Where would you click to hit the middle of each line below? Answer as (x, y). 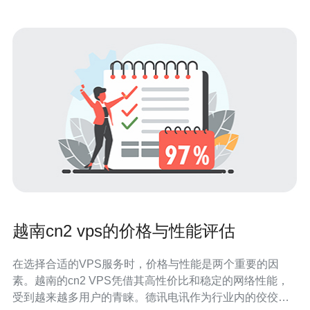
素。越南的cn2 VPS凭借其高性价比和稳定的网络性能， (151, 281)
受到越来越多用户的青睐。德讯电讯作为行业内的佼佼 (145, 297)
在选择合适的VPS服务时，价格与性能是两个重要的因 (146, 264)
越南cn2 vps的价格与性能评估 (124, 231)
